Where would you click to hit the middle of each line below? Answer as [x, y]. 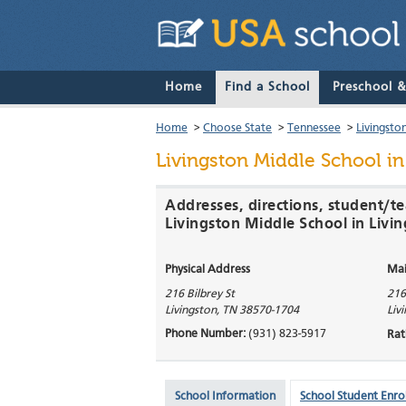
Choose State [237, 129]
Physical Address [208, 270]
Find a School [267, 87]
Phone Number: [207, 334]
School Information [225, 397]
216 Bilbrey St [200, 295]
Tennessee [314, 129]
